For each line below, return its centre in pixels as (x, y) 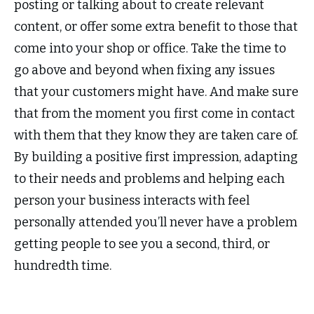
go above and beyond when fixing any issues (144, 70)
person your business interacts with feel (132, 201)
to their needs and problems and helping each (149, 179)
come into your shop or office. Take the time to (150, 49)
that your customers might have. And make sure (156, 92)
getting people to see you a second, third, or (142, 244)
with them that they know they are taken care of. (156, 136)
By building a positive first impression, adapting (156, 157)
